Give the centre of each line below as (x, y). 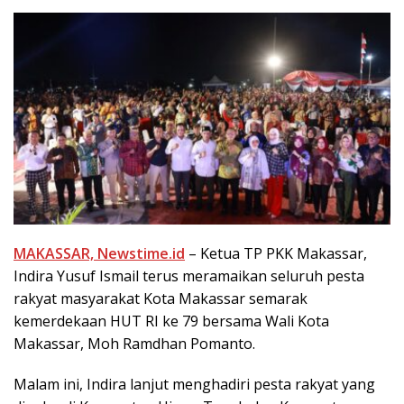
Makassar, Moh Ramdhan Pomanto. (134, 343)
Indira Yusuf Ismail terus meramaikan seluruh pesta (189, 275)
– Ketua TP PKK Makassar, (276, 253)
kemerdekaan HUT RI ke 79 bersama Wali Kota (171, 321)
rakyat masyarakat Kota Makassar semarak (161, 298)
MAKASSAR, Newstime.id (99, 253)
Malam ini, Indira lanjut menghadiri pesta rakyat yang (194, 384)
